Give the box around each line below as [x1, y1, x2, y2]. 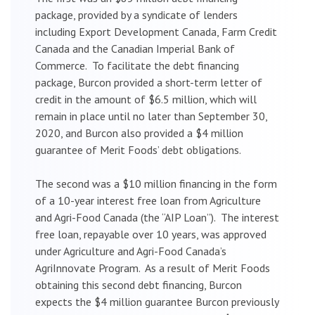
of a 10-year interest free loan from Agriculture [35, 193, 261, 207]
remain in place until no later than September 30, [35, 108, 267, 123]
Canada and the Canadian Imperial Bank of [35, 41, 235, 56]
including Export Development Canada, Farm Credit [35, 24, 277, 39]
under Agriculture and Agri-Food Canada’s [35, 243, 226, 258]
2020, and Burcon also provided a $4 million [35, 125, 243, 140]
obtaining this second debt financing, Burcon [35, 277, 242, 292]
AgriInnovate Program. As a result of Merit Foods [35, 260, 270, 275]
